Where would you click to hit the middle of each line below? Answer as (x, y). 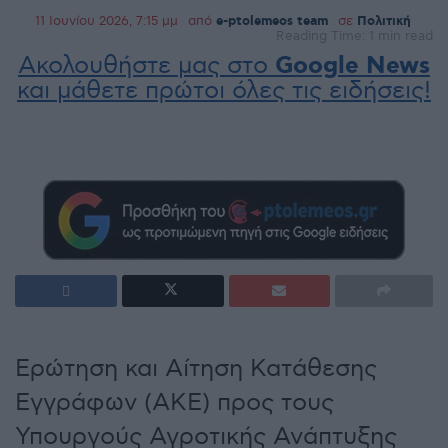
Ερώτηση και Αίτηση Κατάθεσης (196, 368)
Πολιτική (384, 22)
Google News (352, 67)
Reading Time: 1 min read (354, 36)
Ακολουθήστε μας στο (146, 66)
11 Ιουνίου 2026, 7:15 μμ (106, 21)
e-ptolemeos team (272, 22)
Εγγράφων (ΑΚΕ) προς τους (174, 402)
